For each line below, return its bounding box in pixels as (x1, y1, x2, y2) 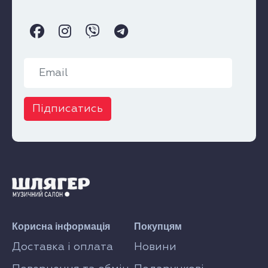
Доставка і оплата (12, 241, 114, 252)
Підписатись (32, 103, 103, 115)
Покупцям (134, 221, 182, 232)
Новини (134, 241, 176, 252)
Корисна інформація (12, 221, 111, 232)
